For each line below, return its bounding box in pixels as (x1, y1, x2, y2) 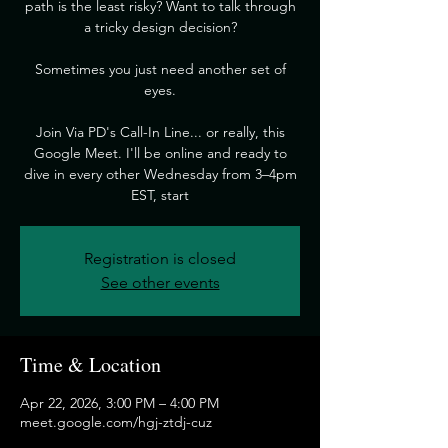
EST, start (131, 186, 189, 204)
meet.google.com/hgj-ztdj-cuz (20, 413, 212, 431)
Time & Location (20, 351, 161, 378)
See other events (100, 273, 220, 292)
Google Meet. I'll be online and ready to (33, 144, 287, 162)
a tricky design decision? (83, 18, 237, 36)
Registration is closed (84, 249, 236, 268)
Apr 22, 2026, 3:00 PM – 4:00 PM (20, 394, 219, 412)
